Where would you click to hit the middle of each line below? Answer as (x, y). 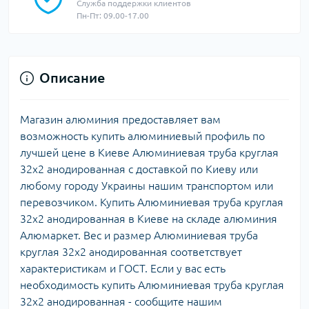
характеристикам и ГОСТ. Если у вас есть (123, 268)
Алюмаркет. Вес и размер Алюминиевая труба (139, 235)
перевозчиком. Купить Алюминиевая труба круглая (152, 202)
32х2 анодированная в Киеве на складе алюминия (149, 219)
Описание (72, 78)
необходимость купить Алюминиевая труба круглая (152, 285)
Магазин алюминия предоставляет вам (120, 119)
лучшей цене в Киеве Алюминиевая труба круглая (149, 152)
